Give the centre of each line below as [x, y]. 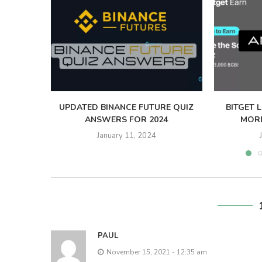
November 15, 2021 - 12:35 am [157, 252]
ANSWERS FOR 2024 [127, 119]
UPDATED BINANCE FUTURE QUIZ [127, 107]
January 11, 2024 [126, 135]
